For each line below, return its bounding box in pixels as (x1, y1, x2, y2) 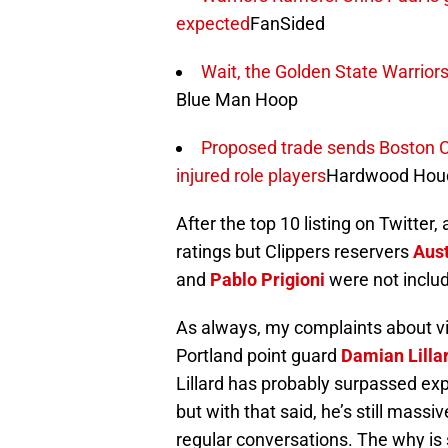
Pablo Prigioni (210, 268, 325, 290)
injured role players (176, 164, 326, 186)
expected (176, 12, 250, 34)
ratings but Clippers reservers (176, 240, 413, 262)
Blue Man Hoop (176, 88, 298, 110)
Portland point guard (176, 344, 341, 366)
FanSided (250, 12, 325, 34)
